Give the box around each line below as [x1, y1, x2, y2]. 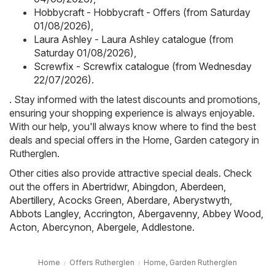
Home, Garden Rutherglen [144, 257, 237, 267]
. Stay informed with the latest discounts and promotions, [9, 93, 260, 106]
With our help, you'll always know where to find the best [9, 120, 256, 133]
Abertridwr [82, 180, 127, 193]
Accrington [83, 207, 133, 220]
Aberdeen [180, 180, 223, 193]
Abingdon [132, 180, 175, 193]
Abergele [96, 220, 136, 233]
